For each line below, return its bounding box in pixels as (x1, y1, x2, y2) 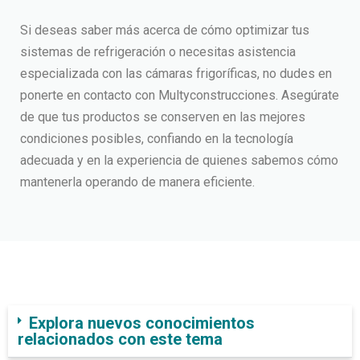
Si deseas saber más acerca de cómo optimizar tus (20, 22, 309, 38)
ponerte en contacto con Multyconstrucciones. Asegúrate (20, 88, 339, 103)
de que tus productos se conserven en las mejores (20, 109, 305, 125)
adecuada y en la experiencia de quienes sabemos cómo (20, 153, 338, 168)
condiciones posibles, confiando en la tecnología (20, 131, 293, 146)
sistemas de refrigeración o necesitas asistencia (20, 44, 296, 59)
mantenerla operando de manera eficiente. (20, 174, 255, 190)
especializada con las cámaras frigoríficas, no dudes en (20, 66, 332, 81)
